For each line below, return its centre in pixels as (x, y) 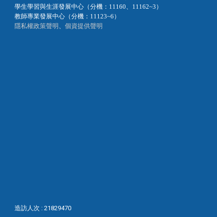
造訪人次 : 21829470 (43, 208)
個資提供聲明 (84, 26)
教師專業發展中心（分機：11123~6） (67, 16)
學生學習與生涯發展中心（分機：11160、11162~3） (88, 7)
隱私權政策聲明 (37, 26)
